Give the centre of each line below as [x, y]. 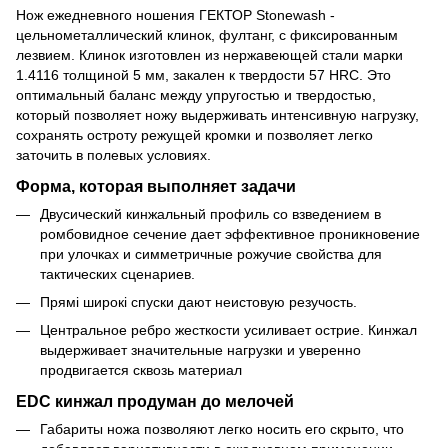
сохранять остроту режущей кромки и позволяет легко [194, 134]
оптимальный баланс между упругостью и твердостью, [196, 94]
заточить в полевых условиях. [113, 154]
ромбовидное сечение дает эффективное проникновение [230, 233]
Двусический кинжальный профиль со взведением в [210, 213]
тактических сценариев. [117, 273]
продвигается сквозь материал [141, 370]
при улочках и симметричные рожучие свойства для [211, 253]
